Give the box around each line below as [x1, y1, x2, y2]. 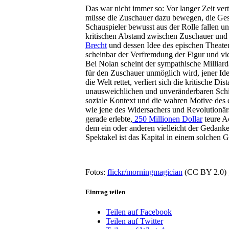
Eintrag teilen [85, 188, 125, 196]
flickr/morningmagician [107, 167, 182, 176]
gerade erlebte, [85, 114, 132, 123]
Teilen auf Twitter [106, 216, 163, 225]
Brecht [85, 40, 107, 50]
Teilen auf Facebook [106, 207, 172, 216]
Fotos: [85, 167, 107, 176]
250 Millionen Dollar [132, 114, 202, 123]
